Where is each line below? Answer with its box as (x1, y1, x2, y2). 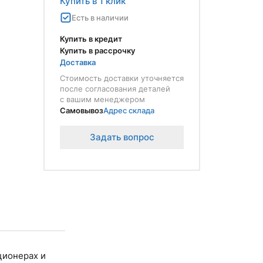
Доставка (60, 58, 96, 67)
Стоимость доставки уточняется (60, 73, 184, 83)
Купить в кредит (60, 34, 122, 43)
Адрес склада (103, 106, 154, 115)
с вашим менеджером (60, 95, 145, 104)
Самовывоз (60, 106, 103, 115)
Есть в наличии (72, 13, 129, 22)
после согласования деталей (60, 84, 170, 93)
